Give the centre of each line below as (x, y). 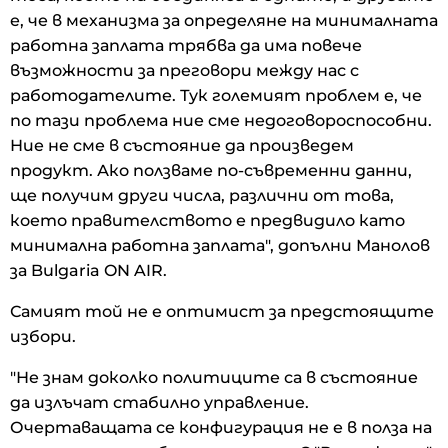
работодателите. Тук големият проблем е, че (216, 95)
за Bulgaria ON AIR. (88, 270)
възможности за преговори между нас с (184, 70)
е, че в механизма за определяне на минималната (224, 20)
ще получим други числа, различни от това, (202, 195)
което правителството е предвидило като (207, 220)
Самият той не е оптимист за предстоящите (222, 311)
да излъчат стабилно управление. (159, 402)
